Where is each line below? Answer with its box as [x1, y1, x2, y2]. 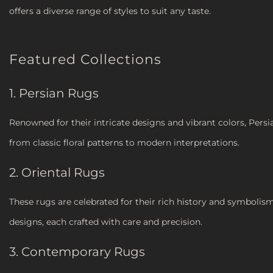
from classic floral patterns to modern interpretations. [9, 136, 239, 148]
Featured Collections [9, 51, 161, 68]
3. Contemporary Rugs [9, 244, 145, 259]
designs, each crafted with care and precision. [9, 216, 202, 227]
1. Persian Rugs [9, 85, 99, 101]
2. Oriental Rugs [9, 165, 105, 180]
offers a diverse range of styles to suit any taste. [9, 5, 211, 16]
